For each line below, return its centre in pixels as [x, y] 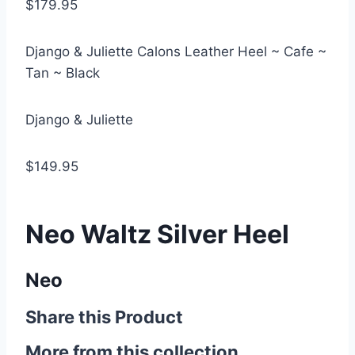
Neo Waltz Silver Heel [157, 234]
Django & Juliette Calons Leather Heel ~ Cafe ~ [176, 52]
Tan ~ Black [63, 73]
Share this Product [104, 317]
